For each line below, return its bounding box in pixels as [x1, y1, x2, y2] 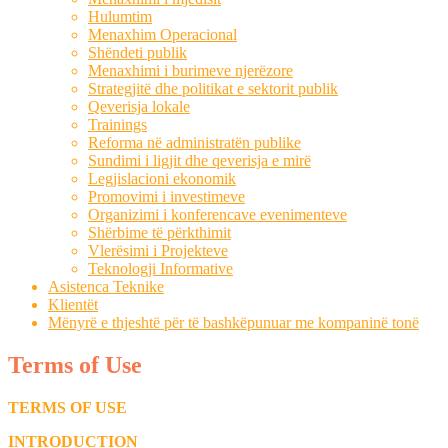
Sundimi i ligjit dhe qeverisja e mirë [88, 152, 311, 169]
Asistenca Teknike [48, 278, 164, 295]
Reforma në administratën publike [88, 134, 301, 151]
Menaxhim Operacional [88, 26, 237, 43]
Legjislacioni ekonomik [88, 170, 236, 187]
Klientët [48, 296, 98, 313]
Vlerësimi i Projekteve [88, 242, 228, 259]
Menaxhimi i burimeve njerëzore [88, 62, 293, 79]
